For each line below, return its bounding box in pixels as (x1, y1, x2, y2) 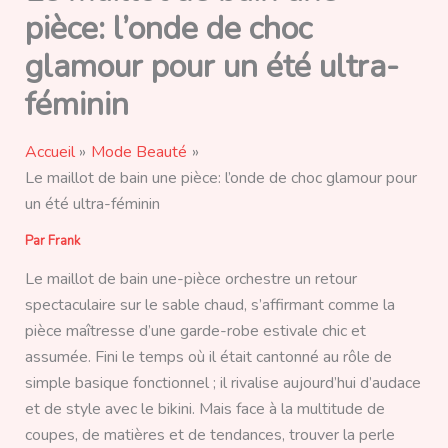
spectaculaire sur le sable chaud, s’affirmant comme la (24, 294, 395, 317)
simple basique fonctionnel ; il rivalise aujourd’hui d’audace (24, 372, 421, 395)
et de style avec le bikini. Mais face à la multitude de (24, 398, 385, 421)
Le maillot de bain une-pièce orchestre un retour (24, 268, 357, 291)
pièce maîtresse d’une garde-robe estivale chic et (24, 320, 366, 343)
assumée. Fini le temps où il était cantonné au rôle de (24, 346, 392, 369)
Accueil (24, 141, 75, 164)
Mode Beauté (91, 141, 188, 164)
